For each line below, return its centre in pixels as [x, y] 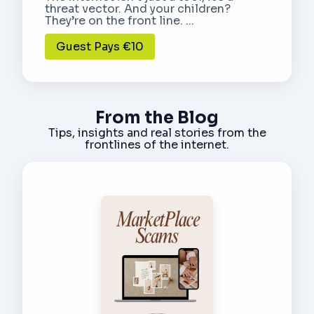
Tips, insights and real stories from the [157, 132]
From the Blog [157, 117]
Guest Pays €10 [100, 46]
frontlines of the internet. [157, 144]
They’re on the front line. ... [120, 20]
